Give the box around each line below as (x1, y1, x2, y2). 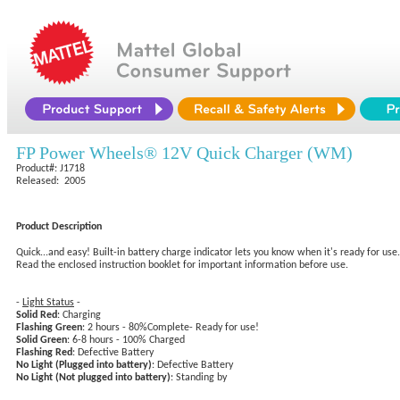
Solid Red (16, 310, 57, 321)
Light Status (22, 297, 74, 308)
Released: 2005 (16, 176, 86, 187)
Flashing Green (16, 322, 82, 333)
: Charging (57, 310, 101, 321)
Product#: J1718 (16, 163, 85, 174)
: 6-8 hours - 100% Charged (67, 335, 185, 346)
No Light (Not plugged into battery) (16, 372, 171, 383)
